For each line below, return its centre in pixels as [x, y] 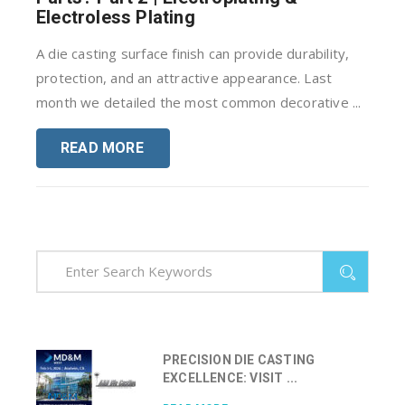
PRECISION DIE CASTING [239, 359]
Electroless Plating [116, 18]
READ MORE [102, 148]
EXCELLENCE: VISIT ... [231, 377]
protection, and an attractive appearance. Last [184, 78]
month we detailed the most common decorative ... [199, 103]
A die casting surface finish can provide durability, [193, 54]
